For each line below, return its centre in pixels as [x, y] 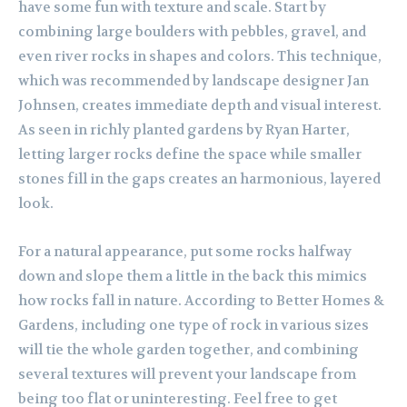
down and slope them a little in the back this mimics [193, 277]
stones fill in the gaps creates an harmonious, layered [199, 179]
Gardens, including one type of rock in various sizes [194, 326]
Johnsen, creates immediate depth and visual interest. [200, 106]
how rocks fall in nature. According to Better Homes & [201, 301]
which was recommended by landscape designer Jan [194, 81]
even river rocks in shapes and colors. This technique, [200, 57]
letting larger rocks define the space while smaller [190, 155]
